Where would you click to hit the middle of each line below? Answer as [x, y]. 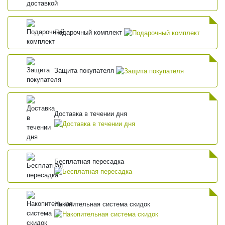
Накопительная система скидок [102, 204]
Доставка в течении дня [91, 114]
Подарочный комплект [89, 33]
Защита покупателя [85, 71]
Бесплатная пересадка [89, 161]
